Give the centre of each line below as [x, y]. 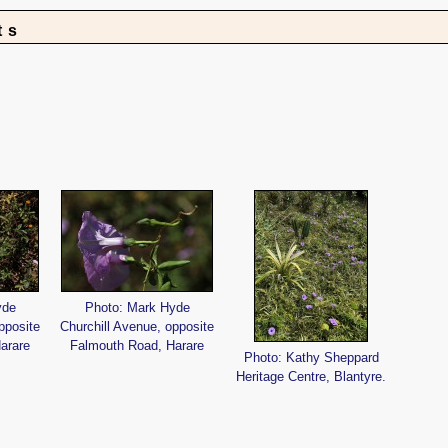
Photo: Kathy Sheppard [311, 358]
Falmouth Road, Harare [137, 346]
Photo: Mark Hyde [137, 308]
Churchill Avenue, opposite [137, 327]
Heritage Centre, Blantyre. [311, 377]
